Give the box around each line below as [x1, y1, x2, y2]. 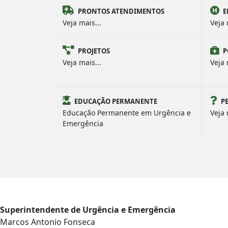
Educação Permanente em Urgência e [63, 108, 191, 118]
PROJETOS [78, 46, 110, 55]
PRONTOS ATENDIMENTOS [78, 7, 164, 16]
